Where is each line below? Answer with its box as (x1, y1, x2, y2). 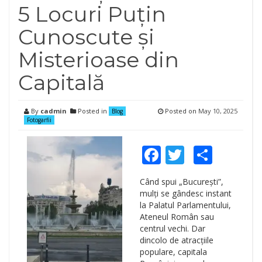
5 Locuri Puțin (18, 1, 166, 27)
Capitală (18, 70, 105, 95)
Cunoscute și (18, 24, 154, 50)
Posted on (163, 106, 198, 115)
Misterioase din (18, 47, 179, 73)
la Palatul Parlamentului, (139, 199, 231, 211)
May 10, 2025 (198, 106, 237, 115)
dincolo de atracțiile (139, 235, 213, 246)
